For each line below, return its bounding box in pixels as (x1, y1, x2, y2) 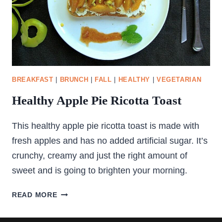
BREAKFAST (12, 76, 54, 83)
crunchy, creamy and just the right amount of (12, 151, 187, 161)
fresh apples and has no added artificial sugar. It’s (12, 136, 208, 146)
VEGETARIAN (156, 76, 202, 83)
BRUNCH (59, 76, 89, 83)
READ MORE (12, 191, 57, 199)
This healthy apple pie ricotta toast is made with (12, 121, 199, 131)
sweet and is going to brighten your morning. (12, 166, 187, 176)
